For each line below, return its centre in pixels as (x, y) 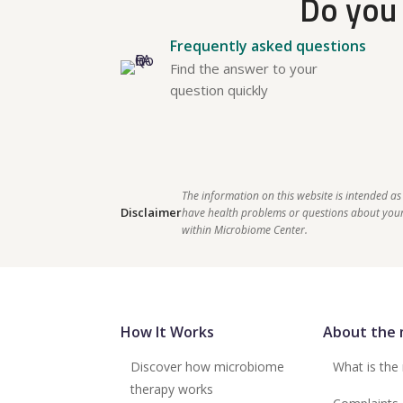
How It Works (168, 331)
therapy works (172, 389)
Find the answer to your (244, 68)
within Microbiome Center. (251, 229)
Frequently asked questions (269, 45)
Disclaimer (152, 212)
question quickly (219, 90)
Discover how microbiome (208, 366)
